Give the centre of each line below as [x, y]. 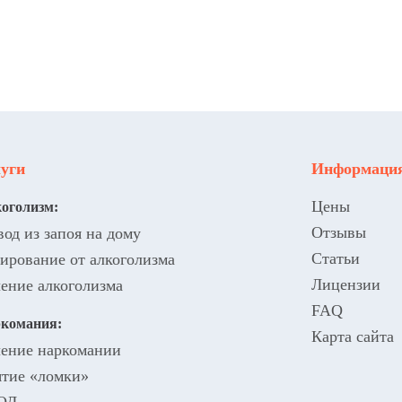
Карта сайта [352, 336]
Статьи [335, 258]
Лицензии [345, 284]
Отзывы [338, 232]
